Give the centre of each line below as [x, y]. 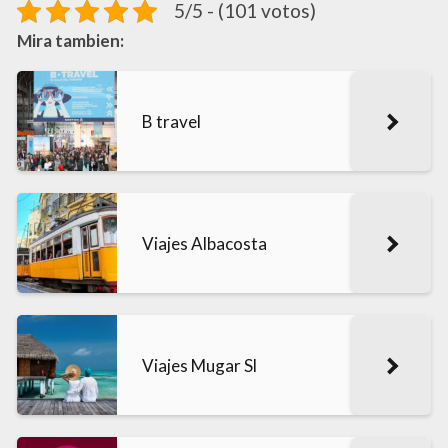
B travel [171, 121]
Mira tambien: [70, 41]
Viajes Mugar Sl [199, 365]
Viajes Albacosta [204, 243]
